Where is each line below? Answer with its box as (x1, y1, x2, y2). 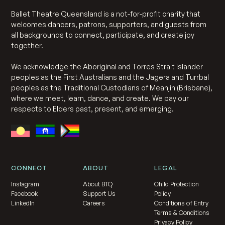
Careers (82, 198, 105, 207)
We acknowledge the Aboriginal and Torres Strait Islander (11, 62, 203, 71)
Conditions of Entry (154, 198, 209, 207)
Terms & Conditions (154, 208, 210, 216)
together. (11, 41, 44, 50)
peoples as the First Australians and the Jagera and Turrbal (11, 72, 209, 81)
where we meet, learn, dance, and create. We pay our (11, 93, 189, 102)
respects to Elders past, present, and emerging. (11, 104, 174, 113)
